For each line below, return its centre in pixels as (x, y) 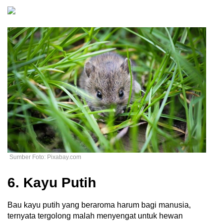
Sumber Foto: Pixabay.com (45, 157)
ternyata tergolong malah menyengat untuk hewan (95, 216)
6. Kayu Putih (52, 183)
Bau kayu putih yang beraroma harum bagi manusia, (99, 205)
